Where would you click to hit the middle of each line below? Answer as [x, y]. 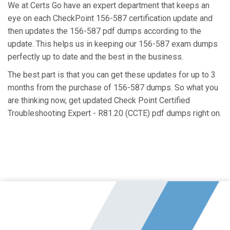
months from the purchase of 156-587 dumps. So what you [113, 88]
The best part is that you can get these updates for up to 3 [112, 75]
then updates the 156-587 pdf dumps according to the [104, 31]
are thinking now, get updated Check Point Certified [99, 100]
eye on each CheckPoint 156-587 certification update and [110, 18]
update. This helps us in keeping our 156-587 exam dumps [113, 44]
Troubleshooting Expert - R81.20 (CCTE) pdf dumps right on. [114, 113]
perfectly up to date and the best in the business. [97, 57]
